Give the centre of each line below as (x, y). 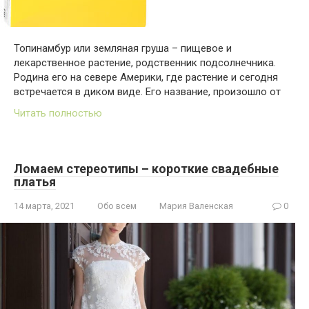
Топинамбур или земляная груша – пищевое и (123, 48)
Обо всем (117, 206)
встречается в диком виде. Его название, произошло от (147, 91)
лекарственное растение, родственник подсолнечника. (145, 62)
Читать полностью (58, 113)
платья (35, 181)
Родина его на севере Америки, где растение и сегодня (146, 77)
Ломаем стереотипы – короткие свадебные (146, 168)
